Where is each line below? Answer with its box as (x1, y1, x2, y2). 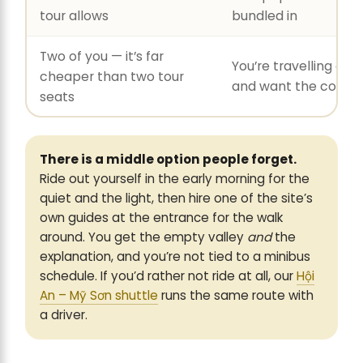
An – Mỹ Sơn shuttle (40, 287, 158, 305)
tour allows (39, 6, 109, 25)
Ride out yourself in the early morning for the (40, 170, 310, 188)
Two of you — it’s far (39, 46, 164, 66)
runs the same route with (158, 287, 314, 305)
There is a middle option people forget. (40, 151, 297, 169)
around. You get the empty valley (40, 228, 247, 246)
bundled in (231, 6, 297, 25)
